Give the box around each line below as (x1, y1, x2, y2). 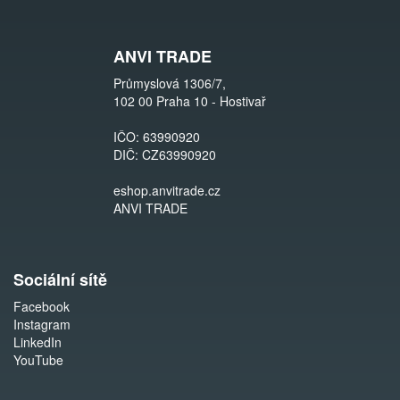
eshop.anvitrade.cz (113, 181, 221, 199)
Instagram (13, 315, 71, 333)
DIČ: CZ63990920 (113, 146, 216, 163)
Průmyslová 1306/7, (113, 74, 226, 92)
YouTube (13, 351, 63, 369)
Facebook (13, 297, 70, 315)
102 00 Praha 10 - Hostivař (113, 92, 266, 110)
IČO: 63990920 (113, 128, 200, 146)
